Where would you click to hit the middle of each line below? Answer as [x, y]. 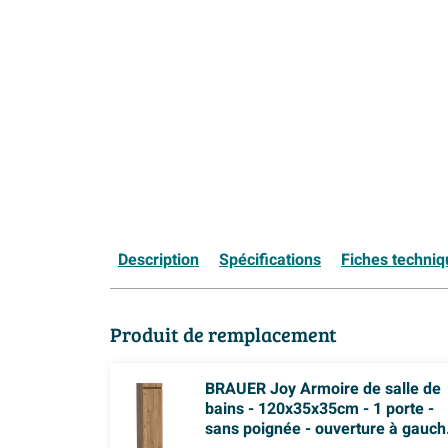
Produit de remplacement [223, 334]
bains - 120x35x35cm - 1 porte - [319, 409]
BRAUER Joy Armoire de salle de [323, 389]
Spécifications [270, 260]
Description [158, 260]
